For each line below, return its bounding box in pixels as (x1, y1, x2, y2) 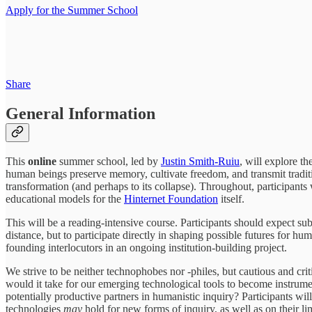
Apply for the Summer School (6, 4, 138, 17)
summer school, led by (59, 155, 161, 168)
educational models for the (6, 193, 124, 205)
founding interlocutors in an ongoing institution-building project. (6, 242, 287, 254)
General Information (6, 104, 155, 123)
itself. (218, 193, 244, 205)
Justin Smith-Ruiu (161, 155, 240, 168)
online (28, 155, 59, 168)
